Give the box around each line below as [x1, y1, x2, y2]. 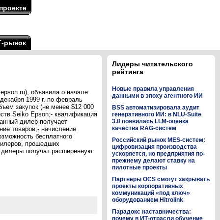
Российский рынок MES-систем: [112, 137, 205, 143]
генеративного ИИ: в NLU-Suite [112, 111, 201, 118]
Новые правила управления [112, 85, 194, 92]
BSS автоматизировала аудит [112, 104, 199, 111]
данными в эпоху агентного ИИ [112, 92, 203, 99]
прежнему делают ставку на [112, 157, 195, 164]
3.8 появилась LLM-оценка [112, 118, 189, 125]
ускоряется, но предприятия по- [112, 150, 205, 157]
